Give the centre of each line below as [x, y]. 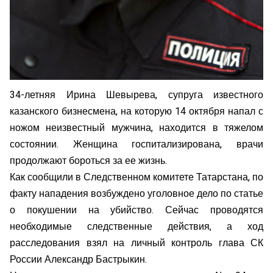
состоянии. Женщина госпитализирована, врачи [136, 144]
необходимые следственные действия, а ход [136, 226]
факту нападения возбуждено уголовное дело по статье [136, 193]
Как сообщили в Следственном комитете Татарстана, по [136, 177]
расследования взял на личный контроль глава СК [136, 243]
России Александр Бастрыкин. [78, 259]
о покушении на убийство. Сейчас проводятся [136, 210]
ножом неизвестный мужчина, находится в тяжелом [136, 128]
